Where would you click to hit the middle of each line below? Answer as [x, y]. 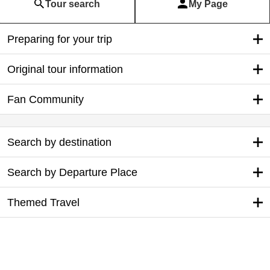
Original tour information [65, 69]
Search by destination [60, 142]
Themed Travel [44, 202]
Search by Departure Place [73, 172]
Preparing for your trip [60, 39]
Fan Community [46, 99]
